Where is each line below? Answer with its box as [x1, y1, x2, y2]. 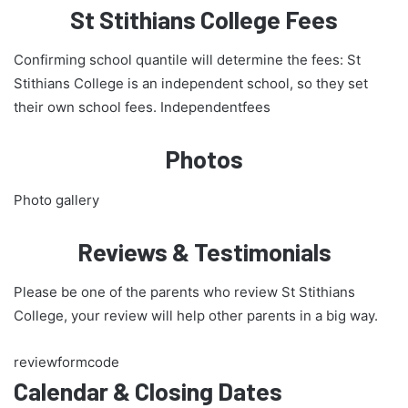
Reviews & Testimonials [76, 236, 331, 266]
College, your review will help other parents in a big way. [14, 307, 378, 325]
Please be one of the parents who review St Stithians [14, 283, 355, 301]
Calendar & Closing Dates [14, 376, 282, 406]
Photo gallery [14, 190, 99, 209]
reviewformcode [14, 353, 119, 372]
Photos [165, 144, 243, 174]
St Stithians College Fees [70, 4, 338, 34]
